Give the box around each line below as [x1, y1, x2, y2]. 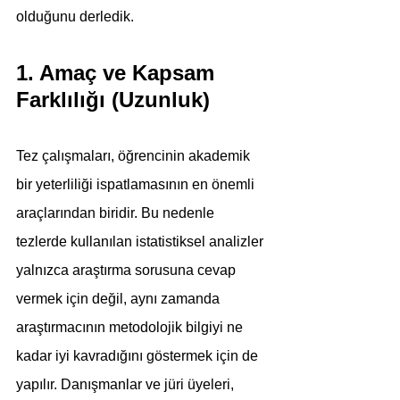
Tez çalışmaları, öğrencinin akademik [16, 148, 254, 163]
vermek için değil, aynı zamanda [16, 291, 223, 306]
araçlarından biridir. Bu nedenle [16, 205, 218, 221]
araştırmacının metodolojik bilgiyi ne [16, 320, 246, 335]
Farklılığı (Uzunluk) [16, 87, 210, 112]
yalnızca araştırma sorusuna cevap [16, 262, 239, 278]
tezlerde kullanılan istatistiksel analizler [16, 234, 267, 249]
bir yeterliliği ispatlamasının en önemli [16, 177, 258, 192]
